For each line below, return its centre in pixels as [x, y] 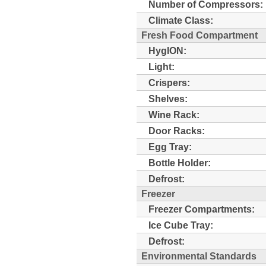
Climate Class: [181, 20]
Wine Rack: [174, 114]
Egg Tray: [170, 146]
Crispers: [169, 82]
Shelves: [168, 98]
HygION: [167, 50]
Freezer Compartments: [202, 209]
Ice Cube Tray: [181, 225]
